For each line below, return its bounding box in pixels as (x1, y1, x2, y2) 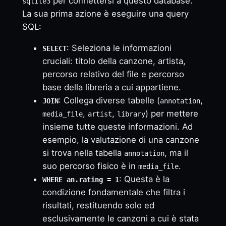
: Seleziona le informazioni (66, 43, 172, 53)
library (117, 110, 145, 119)
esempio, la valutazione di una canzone (42, 135, 199, 145)
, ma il (164, 148, 188, 158)
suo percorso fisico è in (42, 161, 138, 172)
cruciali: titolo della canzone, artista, (42, 56, 186, 67)
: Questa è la (119, 174, 169, 185)
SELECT (42, 44, 67, 53)
